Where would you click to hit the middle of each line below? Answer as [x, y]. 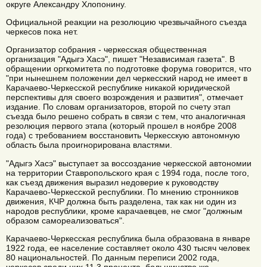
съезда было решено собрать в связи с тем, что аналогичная [126, 117]
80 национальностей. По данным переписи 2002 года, [113, 258]
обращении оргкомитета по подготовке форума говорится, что [129, 69]
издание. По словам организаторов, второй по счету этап [118, 107]
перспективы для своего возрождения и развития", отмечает [125, 97]
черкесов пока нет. [42, 32]
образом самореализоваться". [65, 220]
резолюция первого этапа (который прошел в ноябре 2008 [121, 126]
